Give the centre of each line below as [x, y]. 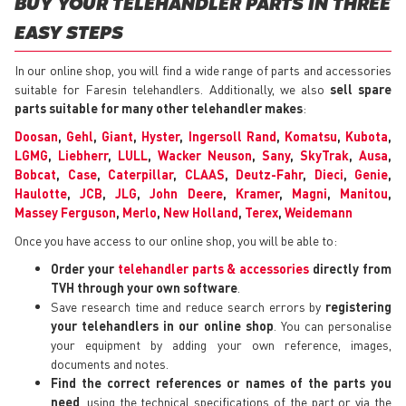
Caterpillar [140, 174]
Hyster [161, 136]
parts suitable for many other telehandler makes [159, 108]
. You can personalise [332, 326]
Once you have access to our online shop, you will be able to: [176, 241]
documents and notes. [110, 364]
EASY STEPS [69, 34]
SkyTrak [324, 155]
